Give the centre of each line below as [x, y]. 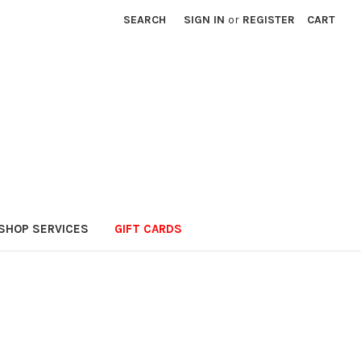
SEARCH [145, 20]
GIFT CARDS [149, 228]
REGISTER [269, 20]
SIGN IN [205, 20]
